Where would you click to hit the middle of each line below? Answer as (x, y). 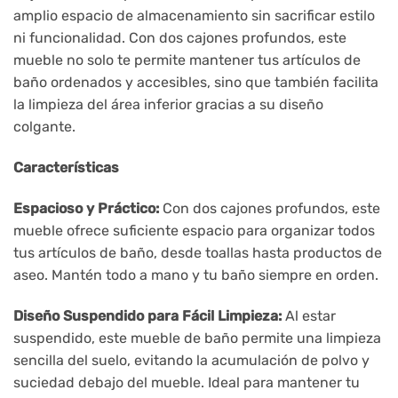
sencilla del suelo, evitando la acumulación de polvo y (191, 360)
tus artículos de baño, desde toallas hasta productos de (198, 252)
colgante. (44, 127)
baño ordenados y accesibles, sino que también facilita (196, 83)
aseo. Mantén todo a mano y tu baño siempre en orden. (196, 275)
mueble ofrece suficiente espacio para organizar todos (194, 230)
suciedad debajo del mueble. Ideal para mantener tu (187, 382)
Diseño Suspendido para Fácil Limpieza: (147, 315)
